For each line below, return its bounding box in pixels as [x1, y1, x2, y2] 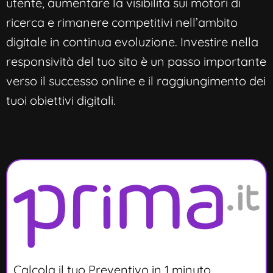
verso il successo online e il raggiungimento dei [6, 73, 266, 89]
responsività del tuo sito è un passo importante [6, 54, 266, 69]
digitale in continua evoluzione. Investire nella [6, 34, 258, 50]
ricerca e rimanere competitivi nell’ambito [6, 15, 238, 30]
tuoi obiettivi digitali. [6, 93, 116, 108]
